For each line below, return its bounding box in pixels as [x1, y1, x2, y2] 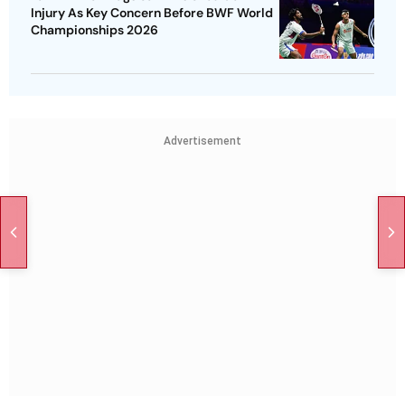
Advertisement [164, 135, 241, 148]
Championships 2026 [31, 22, 158, 39]
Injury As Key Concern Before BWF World [31, 5, 273, 22]
